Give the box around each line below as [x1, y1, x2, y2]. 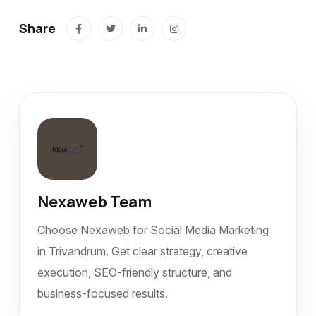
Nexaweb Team [37, 191, 152, 212]
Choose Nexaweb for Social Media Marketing [37, 223, 269, 237]
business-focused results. [37, 286, 168, 300]
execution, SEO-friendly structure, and [37, 265, 232, 279]
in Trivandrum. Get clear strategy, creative [37, 244, 248, 258]
